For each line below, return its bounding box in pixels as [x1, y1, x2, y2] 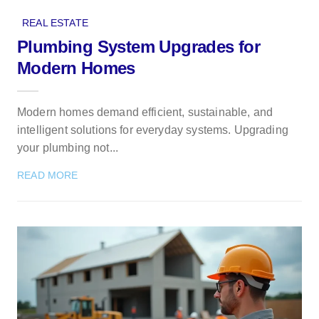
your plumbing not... [17, 141, 118, 154]
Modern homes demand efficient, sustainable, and [17, 105, 273, 118]
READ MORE [17, 169, 78, 181]
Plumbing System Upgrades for [17, 36, 261, 56]
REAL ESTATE [22, 16, 88, 28]
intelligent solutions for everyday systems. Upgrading [17, 123, 288, 136]
